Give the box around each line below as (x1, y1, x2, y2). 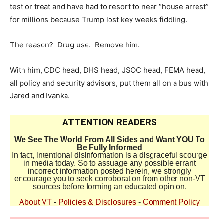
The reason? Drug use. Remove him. (10, 40, 140, 50)
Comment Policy (143, 198, 200, 207)
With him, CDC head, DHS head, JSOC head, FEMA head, (10, 66, 205, 75)
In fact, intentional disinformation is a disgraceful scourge (12, 151, 207, 160)
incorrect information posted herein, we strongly (28, 167, 191, 175)
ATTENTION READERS (62, 116, 157, 128)
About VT (19, 198, 52, 207)
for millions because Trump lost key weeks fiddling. (10, 15, 187, 24)
